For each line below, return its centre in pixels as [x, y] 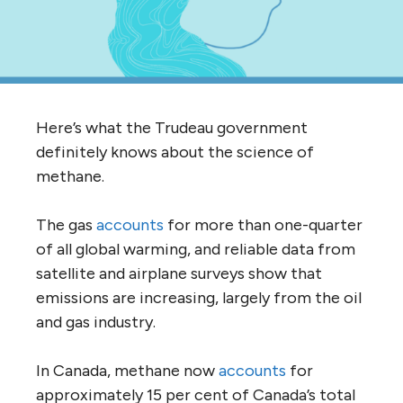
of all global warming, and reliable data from [196, 249]
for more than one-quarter [263, 224]
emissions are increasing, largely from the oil [199, 297]
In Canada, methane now [127, 370]
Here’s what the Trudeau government [172, 127]
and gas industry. [96, 322]
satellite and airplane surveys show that [179, 273]
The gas [66, 224]
